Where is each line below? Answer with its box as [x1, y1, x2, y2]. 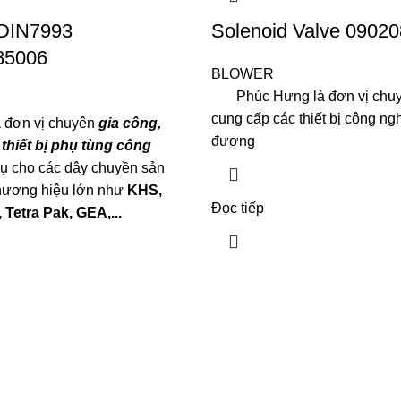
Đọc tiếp [210, 200, 264, 216]
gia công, [98, 115, 161, 131]
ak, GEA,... [52, 205, 122, 220]
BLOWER [210, 66, 274, 81]
